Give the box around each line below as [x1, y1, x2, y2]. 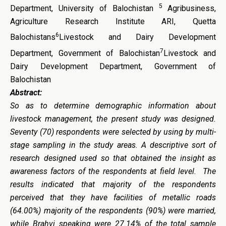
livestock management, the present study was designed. [10, 114, 216, 124]
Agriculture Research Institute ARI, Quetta [10, 16, 216, 26]
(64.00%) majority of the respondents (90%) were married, [10, 205, 216, 215]
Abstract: [10, 87, 42, 97]
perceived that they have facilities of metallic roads [10, 192, 216, 202]
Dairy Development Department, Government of [10, 61, 216, 71]
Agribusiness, [167, 3, 216, 13]
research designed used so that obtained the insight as [10, 153, 216, 163]
